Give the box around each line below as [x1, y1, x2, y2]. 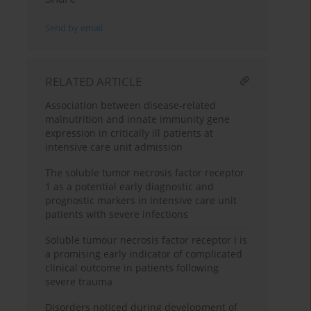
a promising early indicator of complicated [45, 247, 243, 261]
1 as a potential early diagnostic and [45, 180, 215, 194]
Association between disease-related [45, 99, 217, 112]
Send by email [45, 22, 103, 35]
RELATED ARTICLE [45, 74, 142, 90]
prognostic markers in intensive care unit [45, 194, 237, 208]
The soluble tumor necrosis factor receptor [45, 166, 245, 180]
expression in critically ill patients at [45, 126, 214, 140]
